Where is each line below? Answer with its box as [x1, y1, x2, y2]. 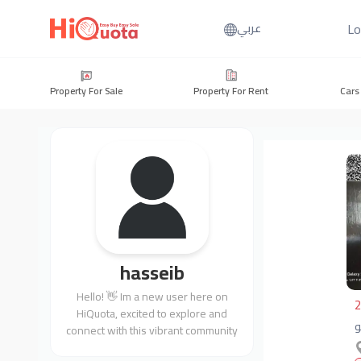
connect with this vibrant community [66, 320, 239, 341]
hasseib [119, 255, 185, 291]
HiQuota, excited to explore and [77, 303, 228, 324]
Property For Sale [50, 81, 122, 100]
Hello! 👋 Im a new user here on [76, 286, 228, 307]
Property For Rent [193, 81, 269, 100]
